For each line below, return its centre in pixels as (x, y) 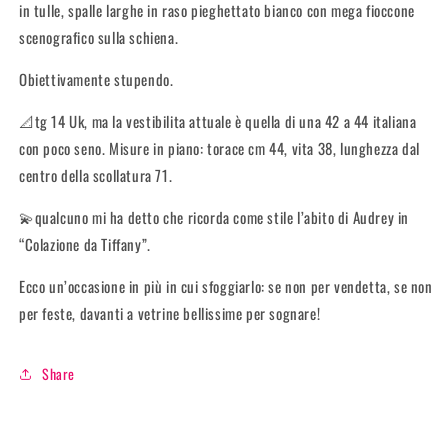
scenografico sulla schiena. (99, 36)
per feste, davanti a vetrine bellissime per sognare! (170, 312)
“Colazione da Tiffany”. (85, 243)
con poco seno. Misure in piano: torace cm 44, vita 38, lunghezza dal (219, 147)
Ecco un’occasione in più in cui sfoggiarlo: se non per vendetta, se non (226, 285)
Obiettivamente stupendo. (96, 78)
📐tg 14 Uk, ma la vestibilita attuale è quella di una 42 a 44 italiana (218, 120)
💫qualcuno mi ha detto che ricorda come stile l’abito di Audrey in (214, 216)
